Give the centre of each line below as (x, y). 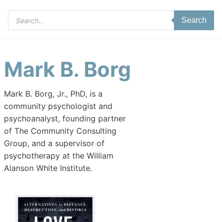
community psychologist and (58, 106)
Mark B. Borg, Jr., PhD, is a (53, 94)
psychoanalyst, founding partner (65, 119)
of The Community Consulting (60, 131)
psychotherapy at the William (59, 156)
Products (24, 17)
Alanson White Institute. (48, 168)
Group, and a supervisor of (54, 143)
